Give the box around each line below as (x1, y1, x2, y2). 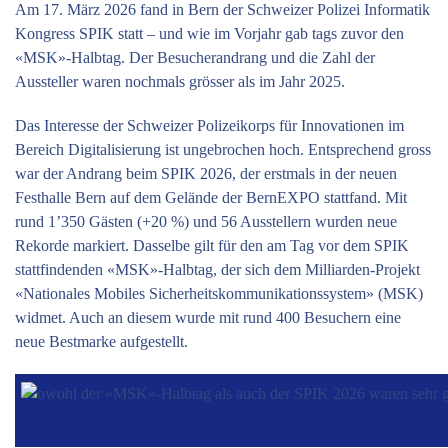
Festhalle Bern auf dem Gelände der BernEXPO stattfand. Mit (15, 189, 407, 207)
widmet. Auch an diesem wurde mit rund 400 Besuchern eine (15, 309, 401, 327)
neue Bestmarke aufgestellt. (15, 333, 188, 351)
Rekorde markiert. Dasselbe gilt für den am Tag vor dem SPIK (15, 237, 409, 255)
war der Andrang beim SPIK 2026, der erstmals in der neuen (15, 165, 397, 183)
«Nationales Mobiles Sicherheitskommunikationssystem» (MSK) (15, 285, 423, 303)
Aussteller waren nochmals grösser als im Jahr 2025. (15, 73, 345, 91)
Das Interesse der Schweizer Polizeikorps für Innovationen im (15, 117, 404, 135)
